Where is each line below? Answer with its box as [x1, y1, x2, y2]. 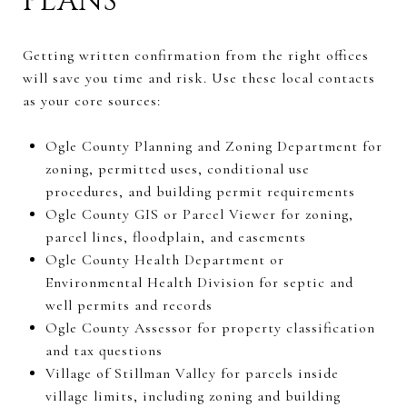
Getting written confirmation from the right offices [23, 45, 369, 65]
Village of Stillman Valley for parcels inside [45, 363, 339, 382]
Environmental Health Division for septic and [45, 273, 353, 292]
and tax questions [45, 341, 163, 360]
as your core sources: [23, 91, 161, 110]
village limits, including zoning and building [45, 386, 341, 405]
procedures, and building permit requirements [45, 182, 355, 201]
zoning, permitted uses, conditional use [45, 159, 310, 178]
